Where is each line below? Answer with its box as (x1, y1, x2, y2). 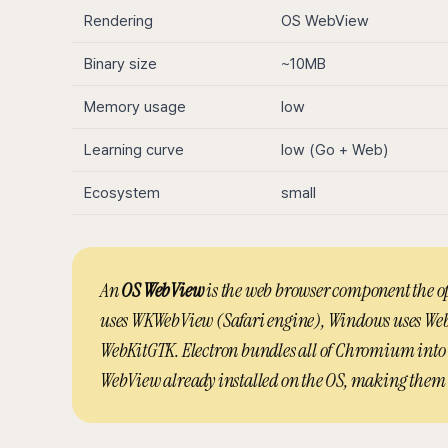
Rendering (84, 12, 153, 30)
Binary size (84, 55, 157, 73)
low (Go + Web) (281, 141, 388, 159)
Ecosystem (84, 184, 160, 202)
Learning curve (84, 141, 184, 159)
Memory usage (84, 98, 186, 116)
